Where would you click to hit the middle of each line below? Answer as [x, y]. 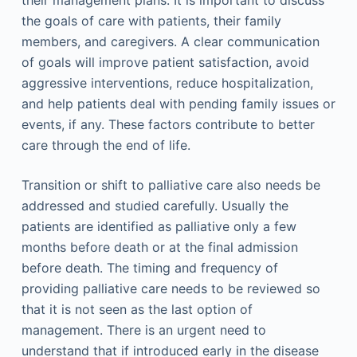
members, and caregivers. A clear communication [170, 41]
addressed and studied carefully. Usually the [155, 206]
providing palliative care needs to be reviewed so [171, 288]
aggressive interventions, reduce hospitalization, [167, 83]
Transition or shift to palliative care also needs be [171, 185]
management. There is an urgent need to [143, 330]
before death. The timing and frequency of [149, 268]
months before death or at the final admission [159, 247]
